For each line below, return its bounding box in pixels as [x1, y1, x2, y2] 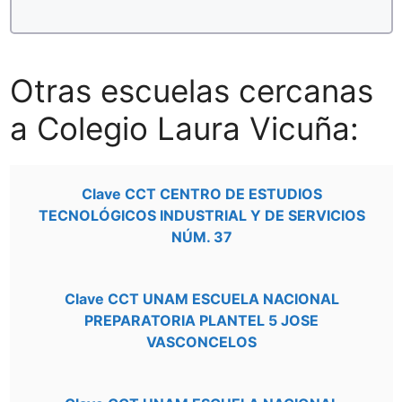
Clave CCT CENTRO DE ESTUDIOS [81, 185, 322, 203]
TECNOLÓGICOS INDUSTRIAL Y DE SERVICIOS [38, 206, 365, 224]
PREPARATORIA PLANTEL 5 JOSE [84, 311, 319, 329]
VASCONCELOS [146, 333, 257, 351]
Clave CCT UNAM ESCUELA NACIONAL [64, 290, 339, 308]
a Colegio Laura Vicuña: [10, 109, 359, 147]
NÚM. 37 [170, 228, 232, 246]
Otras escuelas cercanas [10, 72, 373, 109]
